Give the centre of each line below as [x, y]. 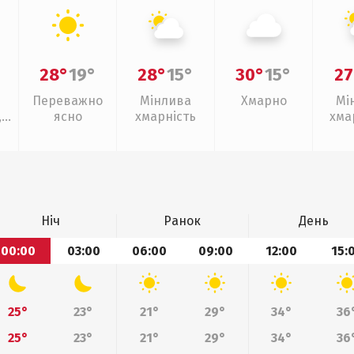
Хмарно [264, 101]
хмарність [166, 117]
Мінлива [166, 101]
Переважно [68, 101]
